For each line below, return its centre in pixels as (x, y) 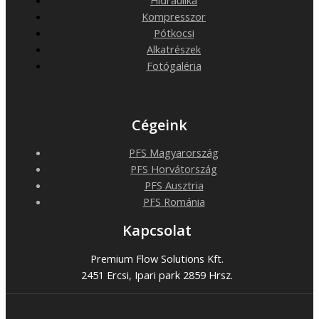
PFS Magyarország (174, 153)
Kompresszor (174, 16)
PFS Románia (174, 202)
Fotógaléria (174, 65)
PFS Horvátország (174, 169)
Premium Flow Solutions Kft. (157, 258)
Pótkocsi (174, 32)
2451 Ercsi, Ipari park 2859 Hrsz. (157, 274)
